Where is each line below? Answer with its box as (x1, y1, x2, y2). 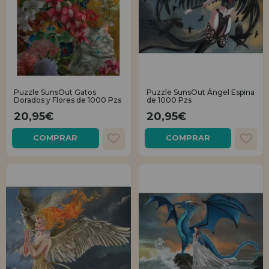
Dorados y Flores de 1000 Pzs (14, 95, 121, 105)
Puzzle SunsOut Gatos (14, 88, 96, 97)
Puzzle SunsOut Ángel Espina (146, 88, 255, 97)
